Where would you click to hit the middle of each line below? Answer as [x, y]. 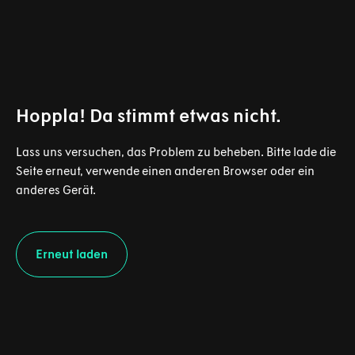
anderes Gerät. [56, 190]
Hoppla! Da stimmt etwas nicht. [149, 115]
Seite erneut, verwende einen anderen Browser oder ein [165, 171]
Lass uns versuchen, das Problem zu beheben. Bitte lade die [176, 152]
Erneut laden [72, 254]
